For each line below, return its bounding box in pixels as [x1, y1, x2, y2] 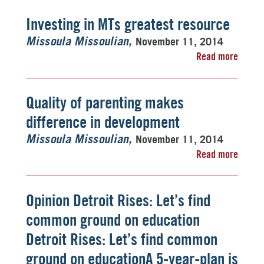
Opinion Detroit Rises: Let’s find [26, 190, 210, 210]
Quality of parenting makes [26, 93, 184, 113]
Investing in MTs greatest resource [26, 14, 230, 34]
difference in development [26, 112, 180, 132]
